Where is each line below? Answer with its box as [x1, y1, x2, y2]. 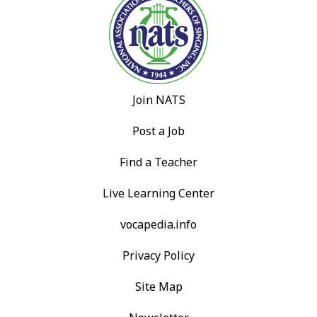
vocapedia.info [120, 216, 197, 232]
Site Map [134, 278, 183, 294]
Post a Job [132, 122, 185, 139]
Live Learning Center [103, 185, 214, 201]
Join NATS [132, 91, 185, 108]
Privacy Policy [122, 247, 195, 263]
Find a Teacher [120, 154, 197, 170]
